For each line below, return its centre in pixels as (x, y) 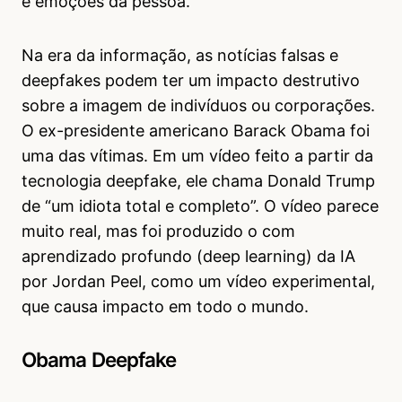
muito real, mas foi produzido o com (158, 232)
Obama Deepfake (99, 360)
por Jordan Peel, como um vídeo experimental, (198, 282)
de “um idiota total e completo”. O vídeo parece (200, 206)
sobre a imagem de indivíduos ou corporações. (198, 106)
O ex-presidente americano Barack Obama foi (196, 131)
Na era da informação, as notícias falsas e (180, 56)
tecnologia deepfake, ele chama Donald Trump (198, 181)
